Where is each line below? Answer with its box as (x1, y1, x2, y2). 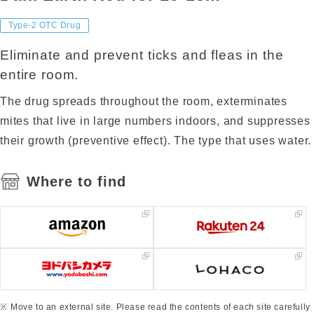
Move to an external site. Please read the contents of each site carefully (11, 302, 310, 312)
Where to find (27, 174, 126, 189)
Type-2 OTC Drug (8, 20, 81, 30)
